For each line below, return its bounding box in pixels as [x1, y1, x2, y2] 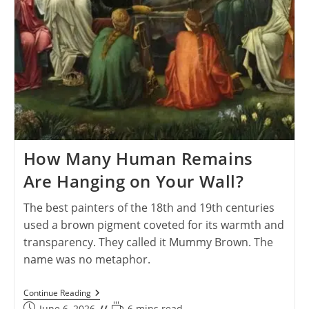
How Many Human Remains [23, 147, 253, 170]
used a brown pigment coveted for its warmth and [23, 217, 284, 232]
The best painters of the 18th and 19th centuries [23, 200, 275, 215]
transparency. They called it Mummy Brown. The [23, 235, 273, 250]
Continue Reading [23, 287, 91, 299]
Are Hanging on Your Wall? [23, 170, 244, 192]
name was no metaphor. [23, 252, 150, 267]
